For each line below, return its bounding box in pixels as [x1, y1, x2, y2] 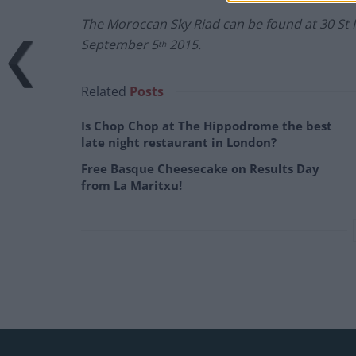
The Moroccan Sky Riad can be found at [81, 15, 319, 33]
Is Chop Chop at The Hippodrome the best [81, 118, 332, 134]
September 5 [81, 36, 158, 54]
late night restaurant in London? [81, 134, 277, 151]
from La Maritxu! [81, 177, 182, 194]
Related [81, 83, 126, 101]
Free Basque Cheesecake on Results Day [81, 161, 319, 177]
